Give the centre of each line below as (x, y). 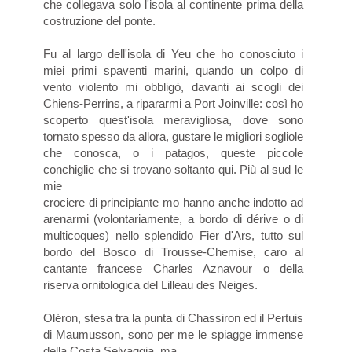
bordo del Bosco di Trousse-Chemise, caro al (173, 251)
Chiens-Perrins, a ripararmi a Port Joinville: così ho (173, 103)
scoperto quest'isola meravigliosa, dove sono (173, 119)
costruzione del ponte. (99, 20)
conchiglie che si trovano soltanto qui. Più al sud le (173, 169)
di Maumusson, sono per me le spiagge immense (173, 334)
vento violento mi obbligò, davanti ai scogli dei (173, 86)
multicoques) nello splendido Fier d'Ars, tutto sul (173, 235)
